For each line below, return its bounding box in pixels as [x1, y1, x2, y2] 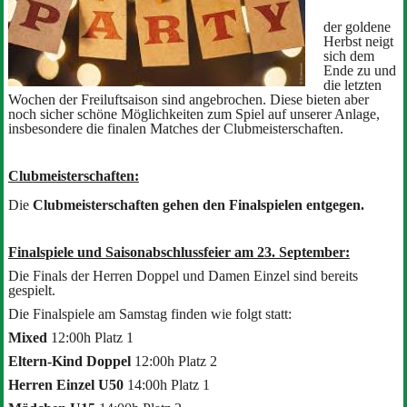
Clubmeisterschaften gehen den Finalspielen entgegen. [32, 196, 364, 213]
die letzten [323, 76, 382, 93]
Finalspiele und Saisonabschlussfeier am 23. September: [7, 243, 350, 260]
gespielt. [7, 282, 55, 298]
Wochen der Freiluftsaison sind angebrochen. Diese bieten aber [7, 91, 369, 107]
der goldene [323, 18, 391, 35]
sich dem [323, 47, 374, 64]
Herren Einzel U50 [7, 376, 124, 392]
